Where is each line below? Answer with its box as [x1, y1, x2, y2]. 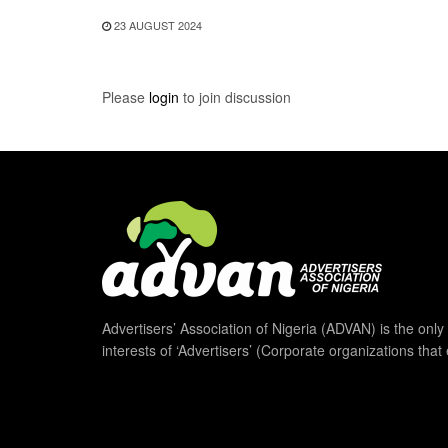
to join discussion [179, 87, 291, 108]
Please [102, 87, 149, 108]
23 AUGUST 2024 [111, 17, 202, 34]
